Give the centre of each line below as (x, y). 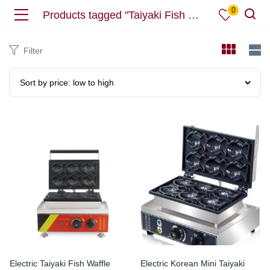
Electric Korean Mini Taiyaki (193, 263)
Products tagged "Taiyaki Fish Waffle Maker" (193, 15)
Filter (33, 51)
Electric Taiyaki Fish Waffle (60, 263)
